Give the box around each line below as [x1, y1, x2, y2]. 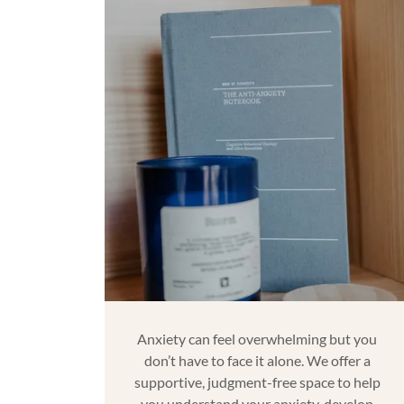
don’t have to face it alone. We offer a [143, 351, 371, 369]
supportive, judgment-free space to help [133, 372, 381, 390]
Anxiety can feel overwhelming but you [137, 329, 378, 347]
